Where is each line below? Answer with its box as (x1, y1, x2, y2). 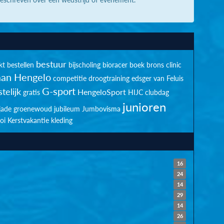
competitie (52, 73, 86, 83)
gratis (22, 87, 40, 97)
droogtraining (88, 73, 129, 83)
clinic (165, 59, 181, 70)
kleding (50, 115, 72, 125)
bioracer (102, 59, 127, 70)
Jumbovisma (82, 103, 121, 114)
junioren (122, 98, 166, 115)
